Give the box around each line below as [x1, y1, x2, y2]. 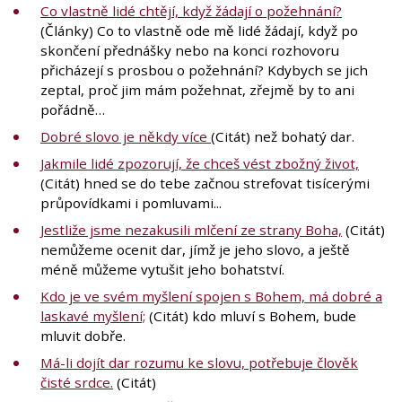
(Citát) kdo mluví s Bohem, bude [145, 306, 356, 325]
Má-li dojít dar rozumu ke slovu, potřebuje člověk [40, 353, 358, 371]
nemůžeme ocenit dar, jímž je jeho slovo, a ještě [40, 240, 350, 258]
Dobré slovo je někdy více [40, 127, 211, 145]
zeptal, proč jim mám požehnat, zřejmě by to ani [40, 80, 354, 99]
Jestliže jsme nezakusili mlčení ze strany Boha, [40, 220, 342, 239]
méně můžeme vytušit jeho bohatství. [40, 259, 284, 278]
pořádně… [40, 100, 105, 118]
